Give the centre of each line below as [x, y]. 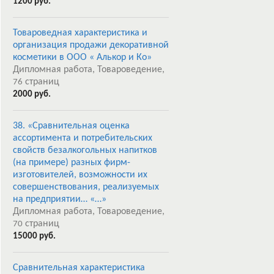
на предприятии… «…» [60, 199]
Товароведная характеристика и [80, 33]
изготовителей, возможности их [80, 175]
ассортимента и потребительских [83, 138]
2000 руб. [32, 94]
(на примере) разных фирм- [72, 163]
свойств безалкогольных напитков [85, 150]
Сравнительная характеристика [79, 268]
